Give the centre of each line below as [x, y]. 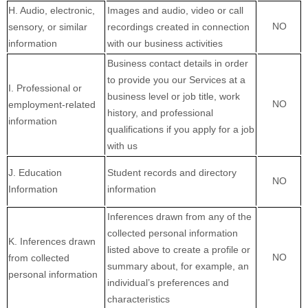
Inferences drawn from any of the [179, 217]
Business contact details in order [178, 64]
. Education [37, 173]
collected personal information [173, 233]
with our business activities [165, 44]
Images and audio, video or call [175, 11]
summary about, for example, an [178, 266]
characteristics [139, 299]
